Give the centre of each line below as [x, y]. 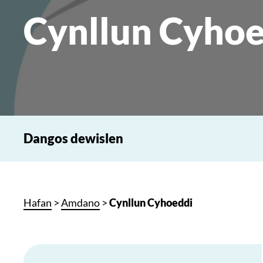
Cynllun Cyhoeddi [151, 202]
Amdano [80, 202]
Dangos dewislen [73, 139]
